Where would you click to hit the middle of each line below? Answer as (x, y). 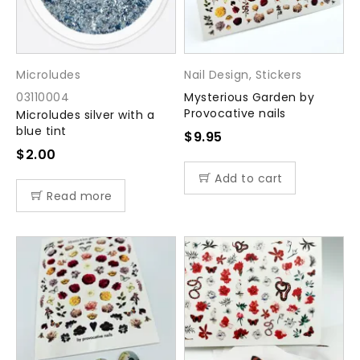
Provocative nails (235, 113)
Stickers (278, 74)
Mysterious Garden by (249, 97)
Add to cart (249, 178)
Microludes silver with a (85, 115)
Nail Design (217, 74)
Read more (80, 196)
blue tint (41, 131)
